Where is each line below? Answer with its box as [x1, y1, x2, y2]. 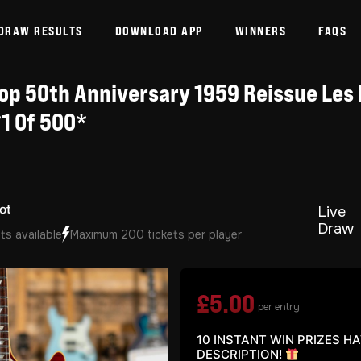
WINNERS [234, 23, 287, 39]
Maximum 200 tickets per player [70, 227, 242, 242]
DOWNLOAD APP [114, 23, 203, 39]
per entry [258, 301, 300, 313]
